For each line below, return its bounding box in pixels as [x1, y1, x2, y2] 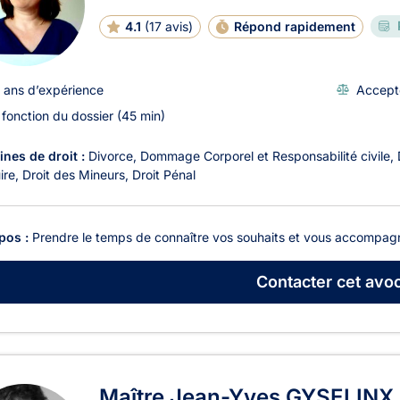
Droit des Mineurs [22, 166, 125, 182]
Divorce [88, 147, 133, 163]
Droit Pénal [132, 166, 196, 182]
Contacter [255, 272, 332, 292]
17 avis [148, 18, 188, 34]
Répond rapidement [233, 18, 355, 34]
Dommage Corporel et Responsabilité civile [140, 147, 390, 163]
